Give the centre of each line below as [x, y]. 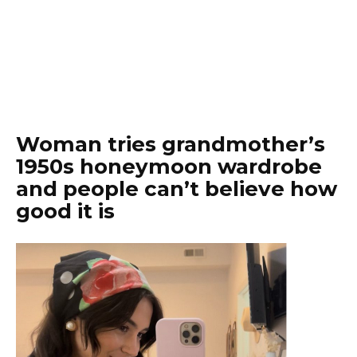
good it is [65, 211]
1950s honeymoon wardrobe [169, 167]
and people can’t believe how [177, 189]
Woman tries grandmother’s [171, 144]
